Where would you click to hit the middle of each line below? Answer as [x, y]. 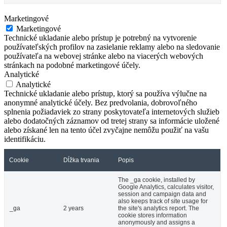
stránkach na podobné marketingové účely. [72, 65]
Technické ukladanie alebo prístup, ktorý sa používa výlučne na [105, 93]
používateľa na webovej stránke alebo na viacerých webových [104, 56]
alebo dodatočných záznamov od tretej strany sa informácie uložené [112, 121]
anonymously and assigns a [157, 222]
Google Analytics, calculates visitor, [166, 187]
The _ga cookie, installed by [157, 180]
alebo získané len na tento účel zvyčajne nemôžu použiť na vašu [106, 130]
